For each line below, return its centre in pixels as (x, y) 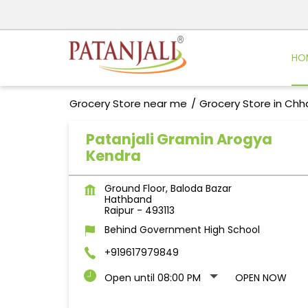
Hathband (128, 200)
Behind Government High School (182, 230)
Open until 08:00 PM (152, 278)
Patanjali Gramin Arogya (179, 140)
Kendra (113, 156)
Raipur (119, 211)
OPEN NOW (261, 278)
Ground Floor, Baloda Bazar (168, 189)
